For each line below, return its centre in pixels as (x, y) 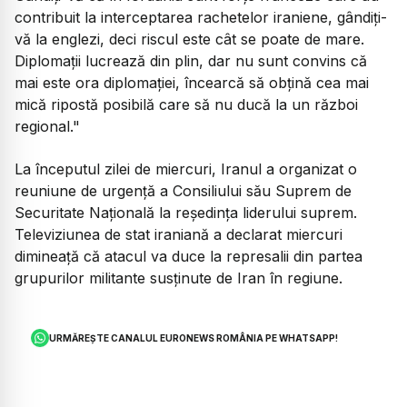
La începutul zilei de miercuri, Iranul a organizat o (186, 169)
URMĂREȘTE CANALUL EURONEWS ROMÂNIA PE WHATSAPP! (194, 338)
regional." (47, 127)
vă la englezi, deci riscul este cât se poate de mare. (189, 40)
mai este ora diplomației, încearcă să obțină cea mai (192, 83)
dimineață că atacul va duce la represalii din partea (189, 256)
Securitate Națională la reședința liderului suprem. (186, 212)
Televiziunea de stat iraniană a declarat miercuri (179, 234)
